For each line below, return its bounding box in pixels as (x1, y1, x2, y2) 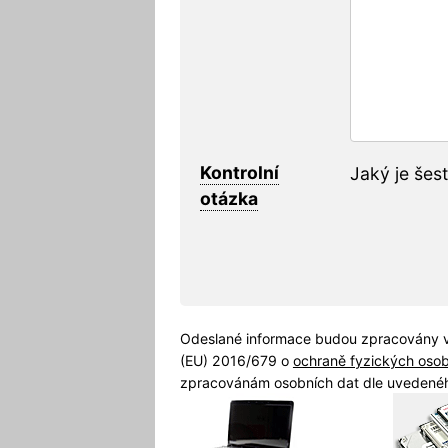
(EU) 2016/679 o (179, 351, 293, 369)
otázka (199, 187, 258, 209)
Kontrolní (199, 161, 279, 183)
